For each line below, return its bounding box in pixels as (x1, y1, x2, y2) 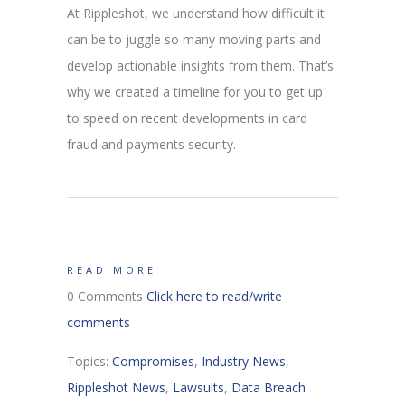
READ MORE (67, 262, 156, 277)
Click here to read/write (146, 287, 282, 305)
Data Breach (231, 378, 306, 396)
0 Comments (67, 287, 146, 305)
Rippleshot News (67, 378, 165, 396)
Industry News (202, 352, 286, 370)
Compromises (112, 352, 194, 370)
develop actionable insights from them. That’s (67, 56, 334, 74)
